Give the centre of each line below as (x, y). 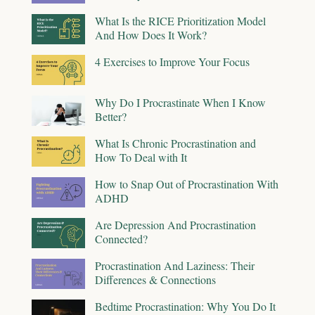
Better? (111, 116)
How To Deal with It (141, 157)
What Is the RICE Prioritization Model (180, 20)
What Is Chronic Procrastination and (175, 143)
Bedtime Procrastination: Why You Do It (185, 306)
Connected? (121, 238)
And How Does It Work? (151, 34)
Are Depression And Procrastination (175, 224)
